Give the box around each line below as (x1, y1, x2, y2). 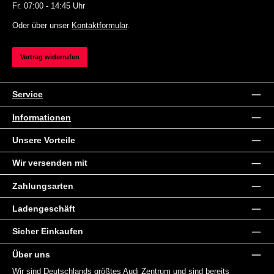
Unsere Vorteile (12, 135, 75, 145)
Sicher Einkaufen (12, 226, 83, 237)
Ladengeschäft (12, 204, 75, 213)
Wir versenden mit (12, 158, 87, 168)
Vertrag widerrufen (20, 53, 80, 61)
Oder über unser (12, 21, 72, 31)
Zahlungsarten (12, 180, 73, 191)
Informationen (12, 112, 71, 122)
